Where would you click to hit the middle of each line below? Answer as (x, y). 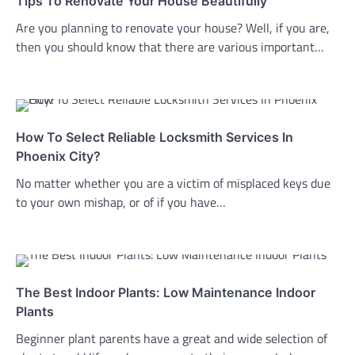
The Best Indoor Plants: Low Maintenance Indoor (166, 292)
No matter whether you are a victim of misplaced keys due (173, 183)
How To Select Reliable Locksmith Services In (155, 137)
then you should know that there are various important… (170, 46)
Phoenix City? (58, 156)
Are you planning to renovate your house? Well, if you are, (173, 27)
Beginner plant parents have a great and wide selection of (172, 338)
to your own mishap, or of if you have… (121, 202)
